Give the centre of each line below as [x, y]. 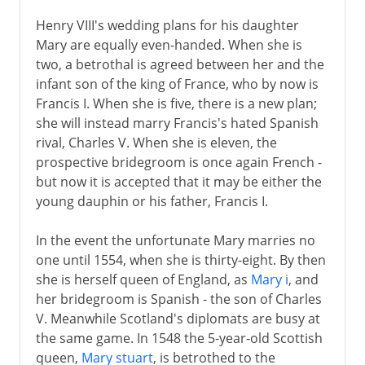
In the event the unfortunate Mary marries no [175, 240]
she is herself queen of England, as [143, 279]
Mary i [269, 279]
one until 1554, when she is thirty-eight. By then [180, 259]
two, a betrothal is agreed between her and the [180, 64]
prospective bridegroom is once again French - [178, 162]
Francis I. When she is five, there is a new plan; [176, 103]
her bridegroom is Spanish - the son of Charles [178, 299]
